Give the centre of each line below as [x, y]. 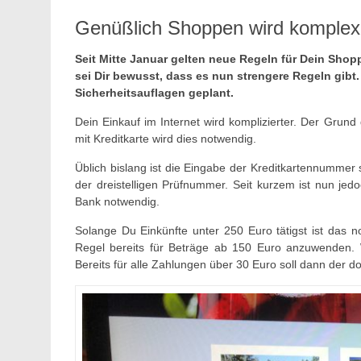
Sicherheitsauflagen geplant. [154, 92]
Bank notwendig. [117, 201]
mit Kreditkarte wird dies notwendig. [166, 138]
